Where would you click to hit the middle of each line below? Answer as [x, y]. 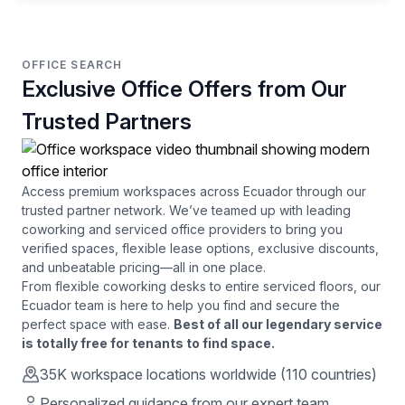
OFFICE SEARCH [72, 65]
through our [330, 191]
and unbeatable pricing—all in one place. [144, 267]
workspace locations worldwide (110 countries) [222, 374]
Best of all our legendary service [278, 324]
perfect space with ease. [98, 324]
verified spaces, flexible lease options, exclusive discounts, [200, 248]
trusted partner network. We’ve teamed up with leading [186, 210]
